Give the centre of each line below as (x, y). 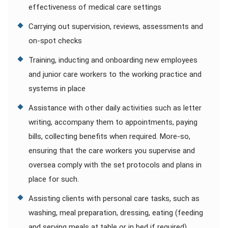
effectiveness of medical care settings (95, 7)
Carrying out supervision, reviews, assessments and (116, 26)
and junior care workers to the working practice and (115, 74)
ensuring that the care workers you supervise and (112, 151)
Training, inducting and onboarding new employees (113, 60)
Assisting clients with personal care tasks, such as (114, 198)
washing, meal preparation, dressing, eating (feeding (116, 213)
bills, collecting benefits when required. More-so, (109, 136)
